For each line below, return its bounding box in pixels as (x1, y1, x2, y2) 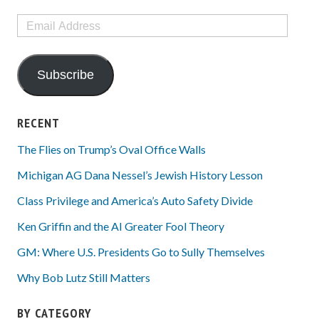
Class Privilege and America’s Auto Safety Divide (17, 194, 255, 208)
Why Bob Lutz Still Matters (17, 271, 150, 285)
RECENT (17, 115, 60, 132)
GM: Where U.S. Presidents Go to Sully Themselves (17, 245, 265, 259)
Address (16, 29, 51, 41)
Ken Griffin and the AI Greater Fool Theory (17, 219, 224, 234)
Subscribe (36, 68, 94, 83)
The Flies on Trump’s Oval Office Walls (17, 142, 206, 157)
